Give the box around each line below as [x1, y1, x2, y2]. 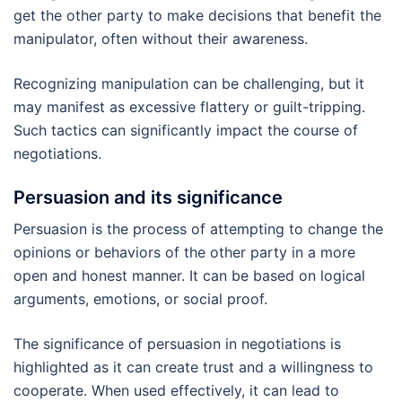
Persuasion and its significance [13, 187, 283, 209]
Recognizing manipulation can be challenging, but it [13, 74, 364, 93]
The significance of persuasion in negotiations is [13, 335, 341, 354]
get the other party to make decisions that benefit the [13, 6, 381, 25]
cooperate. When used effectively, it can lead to [13, 381, 339, 400]
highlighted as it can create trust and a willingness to [13, 358, 373, 377]
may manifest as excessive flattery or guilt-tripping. [13, 98, 365, 117]
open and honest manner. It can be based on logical [13, 267, 365, 285]
